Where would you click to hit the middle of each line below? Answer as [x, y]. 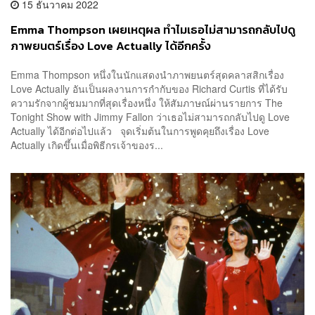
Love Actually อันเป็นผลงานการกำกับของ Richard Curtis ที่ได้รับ [149, 89]
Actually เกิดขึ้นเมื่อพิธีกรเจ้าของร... [87, 145]
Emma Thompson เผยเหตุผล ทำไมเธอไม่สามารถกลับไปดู [153, 30]
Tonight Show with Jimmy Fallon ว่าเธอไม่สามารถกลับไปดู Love [150, 117]
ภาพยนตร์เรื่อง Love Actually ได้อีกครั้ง [111, 46]
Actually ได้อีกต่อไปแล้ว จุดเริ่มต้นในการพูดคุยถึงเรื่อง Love [140, 131]
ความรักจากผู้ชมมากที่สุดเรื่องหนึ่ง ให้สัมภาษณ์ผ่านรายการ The [147, 103]
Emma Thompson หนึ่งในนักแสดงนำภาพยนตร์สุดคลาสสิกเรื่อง [147, 75]
